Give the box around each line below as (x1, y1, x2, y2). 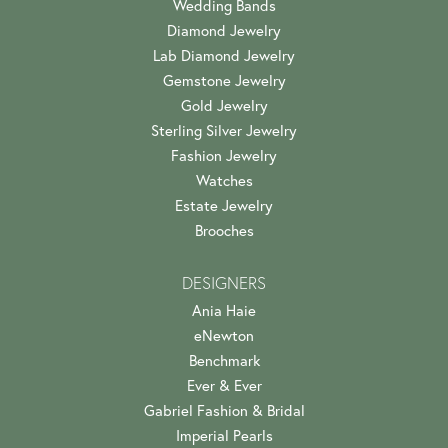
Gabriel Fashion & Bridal (143, 400, 305, 420)
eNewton (194, 325, 254, 345)
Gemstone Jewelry (162, 70, 286, 90)
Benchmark (188, 350, 260, 370)
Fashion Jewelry (171, 145, 277, 165)
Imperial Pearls (175, 425, 273, 445)
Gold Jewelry (180, 95, 268, 115)
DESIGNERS (182, 272, 266, 293)
